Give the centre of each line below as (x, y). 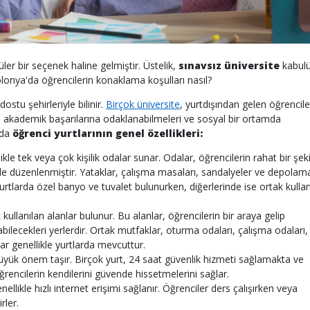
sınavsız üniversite (229, 65)
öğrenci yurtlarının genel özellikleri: (108, 133)
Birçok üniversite (143, 104)
